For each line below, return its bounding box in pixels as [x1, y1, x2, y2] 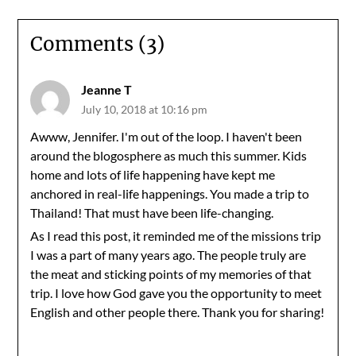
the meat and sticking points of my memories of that [30, 266, 312, 281]
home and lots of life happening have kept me [30, 167, 276, 182]
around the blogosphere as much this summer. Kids [30, 148, 308, 163]
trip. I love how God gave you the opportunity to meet [30, 285, 323, 300]
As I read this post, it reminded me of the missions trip [30, 228, 322, 243]
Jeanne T [81, 82, 133, 97]
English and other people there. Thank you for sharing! [30, 304, 325, 319]
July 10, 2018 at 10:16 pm [81, 103, 208, 116]
